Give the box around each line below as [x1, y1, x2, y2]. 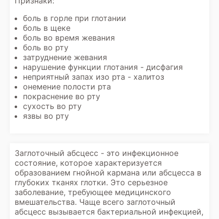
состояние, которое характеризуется [15, 158, 162, 168]
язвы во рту [23, 111, 69, 121]
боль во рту [23, 43, 68, 52]
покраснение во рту [23, 91, 100, 101]
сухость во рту [23, 101, 82, 111]
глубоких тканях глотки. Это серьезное [15, 177, 168, 187]
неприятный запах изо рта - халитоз [23, 72, 164, 82]
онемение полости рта [23, 82, 111, 91]
